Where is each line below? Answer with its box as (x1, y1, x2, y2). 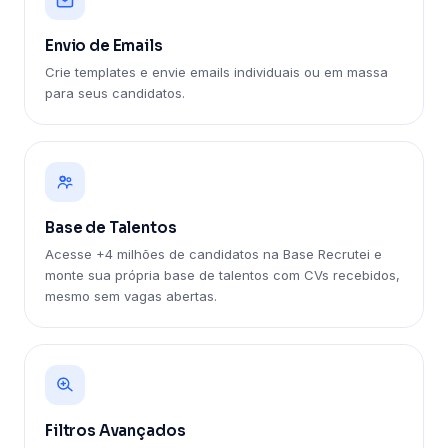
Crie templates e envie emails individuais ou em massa (45, 64, 388, 80)
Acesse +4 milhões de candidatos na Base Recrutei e (45, 246, 382, 262)
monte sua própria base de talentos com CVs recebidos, (45, 267, 400, 283)
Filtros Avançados (45, 421, 186, 440)
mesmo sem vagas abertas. (45, 288, 217, 304)
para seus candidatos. (45, 85, 185, 101)
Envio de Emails (45, 36, 163, 55)
